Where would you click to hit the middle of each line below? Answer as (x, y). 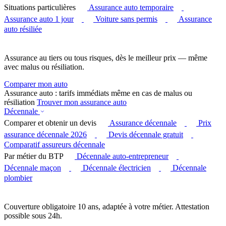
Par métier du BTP (34, 156)
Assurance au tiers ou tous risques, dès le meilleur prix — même (106, 58)
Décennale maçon (33, 168)
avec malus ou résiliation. (44, 67)
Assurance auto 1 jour (39, 19)
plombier (18, 178)
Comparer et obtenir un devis (50, 123)
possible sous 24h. (33, 216)
